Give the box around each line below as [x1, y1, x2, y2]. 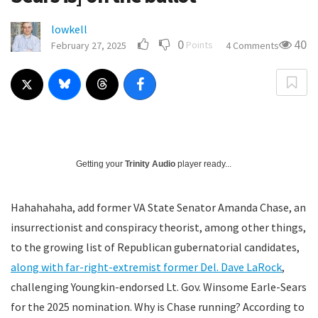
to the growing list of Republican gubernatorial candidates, [11, 240, 300, 254]
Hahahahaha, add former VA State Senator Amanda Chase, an [11, 200, 306, 214]
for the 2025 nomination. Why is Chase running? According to [11, 300, 305, 314]
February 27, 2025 [51, 39, 126, 52]
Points [186, 38, 213, 51]
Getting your [76, 159, 125, 169]
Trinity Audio [125, 159, 175, 169]
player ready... [175, 159, 231, 169]
